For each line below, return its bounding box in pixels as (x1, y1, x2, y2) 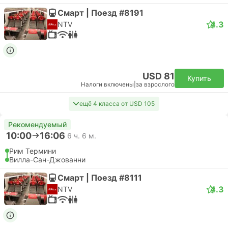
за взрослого (136, 81, 175, 88)
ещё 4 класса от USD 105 (79, 100, 155, 107)
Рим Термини (9, 147, 56, 155)
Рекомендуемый (8, 120, 67, 129)
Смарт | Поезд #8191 (58, 7, 144, 18)
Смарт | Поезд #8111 (58, 172, 142, 183)
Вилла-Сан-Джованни (9, 155, 85, 164)
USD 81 (142, 71, 175, 81)
